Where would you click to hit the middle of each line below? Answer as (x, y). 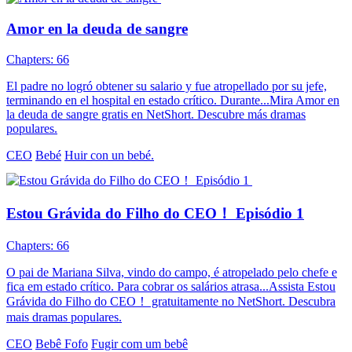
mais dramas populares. (64, 317)
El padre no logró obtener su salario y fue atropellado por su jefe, (167, 86)
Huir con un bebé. (109, 155)
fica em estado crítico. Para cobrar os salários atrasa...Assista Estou (171, 287)
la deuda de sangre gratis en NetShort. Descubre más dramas (156, 114)
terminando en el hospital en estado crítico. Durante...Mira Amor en (173, 100)
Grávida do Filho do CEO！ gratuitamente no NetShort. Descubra (171, 302)
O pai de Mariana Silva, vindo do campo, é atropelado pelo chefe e (172, 273)
